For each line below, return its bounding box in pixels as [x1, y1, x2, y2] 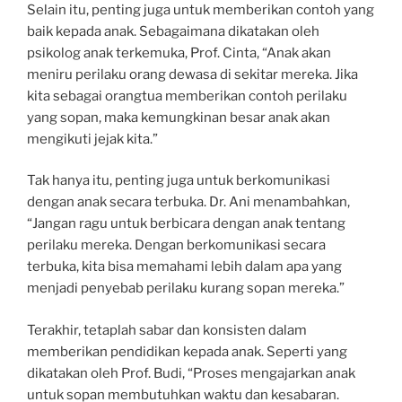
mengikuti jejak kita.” [27, 130, 158, 147]
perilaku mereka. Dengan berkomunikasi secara [27, 237, 326, 253]
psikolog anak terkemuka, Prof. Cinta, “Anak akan [27, 44, 331, 61]
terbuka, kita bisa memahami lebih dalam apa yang [27, 258, 342, 275]
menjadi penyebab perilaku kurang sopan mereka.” [27, 280, 345, 296]
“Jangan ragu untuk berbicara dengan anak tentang [27, 215, 345, 232]
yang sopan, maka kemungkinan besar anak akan [27, 109, 330, 126]
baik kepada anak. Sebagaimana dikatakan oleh [27, 22, 319, 39]
